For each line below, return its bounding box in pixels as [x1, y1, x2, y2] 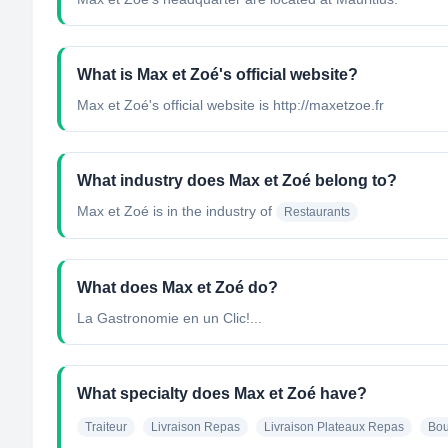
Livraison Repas [151, 420, 240, 434]
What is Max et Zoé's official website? [77, 66, 358, 83]
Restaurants [284, 205, 350, 219]
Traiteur [85, 420, 127, 434]
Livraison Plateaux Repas [264, 420, 404, 434]
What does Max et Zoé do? [77, 279, 278, 296]
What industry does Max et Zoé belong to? [77, 172, 397, 189]
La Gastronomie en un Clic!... [77, 310, 262, 326]
